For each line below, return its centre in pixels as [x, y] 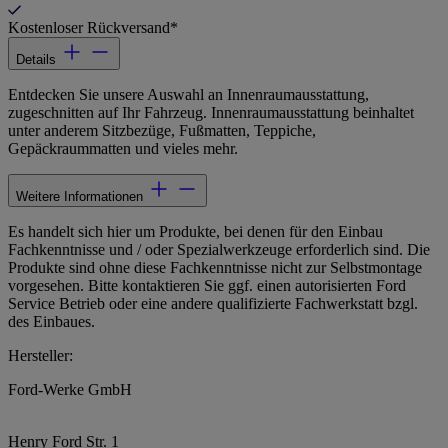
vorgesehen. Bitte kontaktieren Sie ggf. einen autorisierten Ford [207, 286]
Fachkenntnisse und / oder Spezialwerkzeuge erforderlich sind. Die [219, 250]
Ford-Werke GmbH [70, 390]
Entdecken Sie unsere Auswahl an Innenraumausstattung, [188, 95]
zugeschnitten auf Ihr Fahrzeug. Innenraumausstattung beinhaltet [211, 113]
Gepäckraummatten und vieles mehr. [123, 149]
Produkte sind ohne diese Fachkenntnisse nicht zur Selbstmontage [215, 268]
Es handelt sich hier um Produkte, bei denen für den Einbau [195, 232]
